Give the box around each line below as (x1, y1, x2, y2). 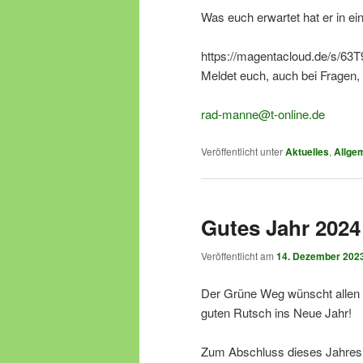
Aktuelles (285, 143, 329, 159)
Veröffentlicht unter (201, 143, 283, 158)
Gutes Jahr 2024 (201, 211, 361, 242)
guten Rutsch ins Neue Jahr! (201, 303, 352, 321)
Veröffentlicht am (201, 249, 276, 263)
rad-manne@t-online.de (201, 105, 325, 123)
